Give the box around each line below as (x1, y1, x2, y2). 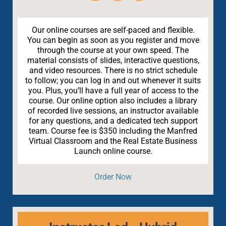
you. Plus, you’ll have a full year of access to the (28, 86, 198, 96)
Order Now (94, 172, 132, 182)
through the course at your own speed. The (37, 45, 189, 55)
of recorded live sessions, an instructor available (28, 106, 198, 116)
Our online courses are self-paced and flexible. (31, 25, 195, 35)
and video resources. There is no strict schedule (29, 66, 197, 76)
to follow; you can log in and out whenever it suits (25, 76, 201, 86)
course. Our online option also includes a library (29, 96, 197, 106)
